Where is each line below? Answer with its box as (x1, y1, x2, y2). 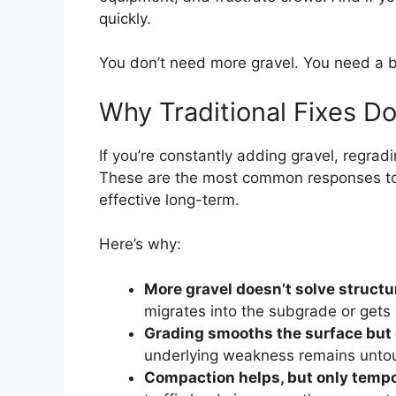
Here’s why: (99, 235, 181, 254)
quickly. (99, 9, 151, 27)
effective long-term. (99, 190, 240, 209)
